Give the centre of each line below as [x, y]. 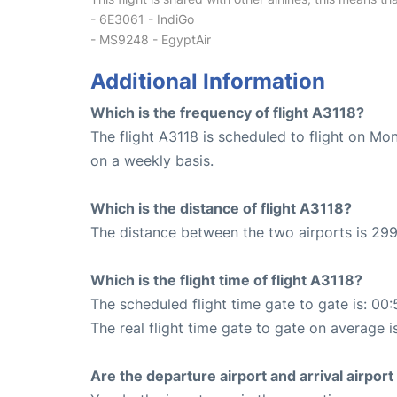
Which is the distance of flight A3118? [221, 208]
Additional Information [208, 81]
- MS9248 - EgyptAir [151, 39]
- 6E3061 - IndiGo [142, 19]
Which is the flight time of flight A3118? [226, 280]
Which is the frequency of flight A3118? [227, 112]
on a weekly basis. [152, 160]
